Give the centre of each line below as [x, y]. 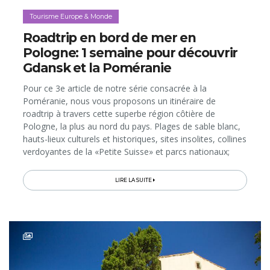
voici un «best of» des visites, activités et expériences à [130, 164]
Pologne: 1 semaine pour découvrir [130, 52]
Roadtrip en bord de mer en [110, 37]
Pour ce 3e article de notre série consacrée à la [115, 88]
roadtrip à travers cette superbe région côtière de [119, 113]
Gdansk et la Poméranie [97, 67]
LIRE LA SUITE [134, 180]
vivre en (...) [45, 177]
